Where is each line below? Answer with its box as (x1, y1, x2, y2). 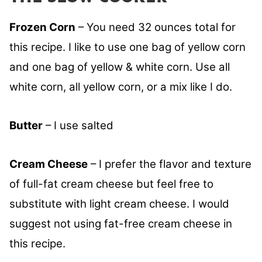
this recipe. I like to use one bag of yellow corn (9, 40, 246, 54)
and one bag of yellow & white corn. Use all (9, 60, 230, 74)
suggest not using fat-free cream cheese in (9, 217, 232, 231)
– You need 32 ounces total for (75, 20, 236, 35)
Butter (9, 119, 43, 133)
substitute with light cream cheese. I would (9, 197, 229, 211)
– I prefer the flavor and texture (88, 157, 251, 171)
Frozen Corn (9, 20, 75, 35)
